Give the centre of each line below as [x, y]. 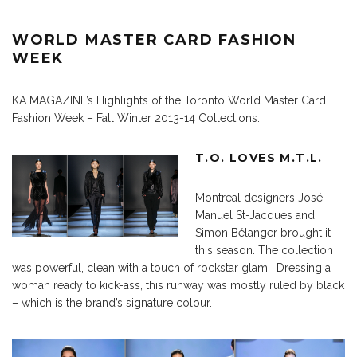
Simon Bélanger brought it [263, 232]
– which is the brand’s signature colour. [112, 302]
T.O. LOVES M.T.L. [259, 157]
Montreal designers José [259, 197]
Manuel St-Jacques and [255, 215]
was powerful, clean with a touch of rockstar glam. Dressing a [171, 267]
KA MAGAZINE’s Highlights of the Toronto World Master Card [169, 100]
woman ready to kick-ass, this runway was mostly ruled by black [178, 285]
